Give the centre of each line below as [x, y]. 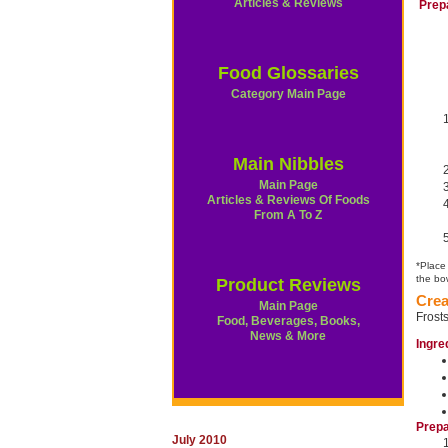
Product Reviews [288, 285]
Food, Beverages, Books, [288, 321]
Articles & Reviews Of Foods [288, 200]
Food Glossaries [288, 73]
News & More [288, 336]
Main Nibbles [288, 164]
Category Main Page [288, 94]
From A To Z [288, 215]
